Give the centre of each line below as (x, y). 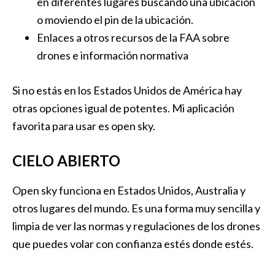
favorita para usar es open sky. (84, 126)
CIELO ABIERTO (66, 161)
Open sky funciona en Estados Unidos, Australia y (129, 190)
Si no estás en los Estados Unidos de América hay (127, 90)
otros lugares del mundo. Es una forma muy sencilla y (136, 208)
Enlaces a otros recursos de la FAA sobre (133, 37)
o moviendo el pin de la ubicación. (115, 20)
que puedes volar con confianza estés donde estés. (133, 244)
